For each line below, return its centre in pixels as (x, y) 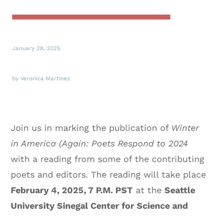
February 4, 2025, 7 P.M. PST (72, 190)
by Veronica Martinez (41, 78)
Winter (185, 127)
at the (149, 190)
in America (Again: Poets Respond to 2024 (100, 143)
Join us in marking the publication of (91, 127)
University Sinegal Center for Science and (100, 205)
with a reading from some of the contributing (108, 159)
